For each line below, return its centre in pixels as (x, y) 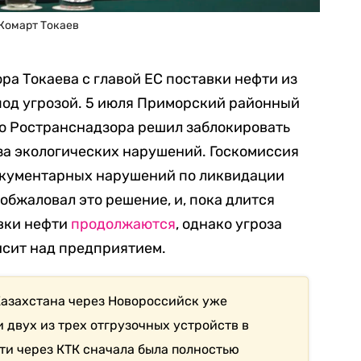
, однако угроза (229, 224)
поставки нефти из (230, 79)
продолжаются (123, 224)
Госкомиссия (254, 151)
